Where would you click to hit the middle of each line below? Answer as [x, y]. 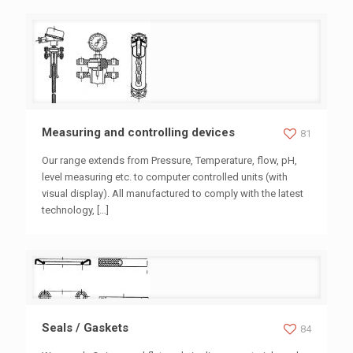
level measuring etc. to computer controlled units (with [165, 177]
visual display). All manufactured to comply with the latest [173, 193]
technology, [68, 210]
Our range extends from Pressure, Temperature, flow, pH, [169, 160]
